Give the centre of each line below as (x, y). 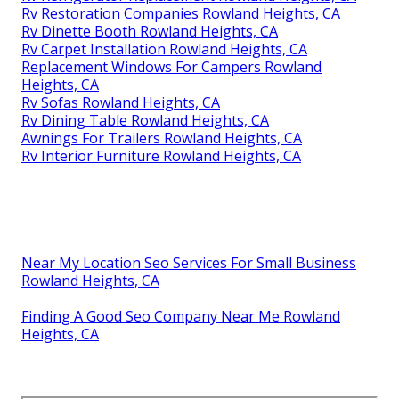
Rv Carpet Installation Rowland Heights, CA (164, 49)
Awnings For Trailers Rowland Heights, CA (162, 138)
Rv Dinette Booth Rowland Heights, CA (150, 31)
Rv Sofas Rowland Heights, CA (121, 102)
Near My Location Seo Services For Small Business (189, 262)
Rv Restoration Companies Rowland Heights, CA (181, 13)
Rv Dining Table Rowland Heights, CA (145, 120)
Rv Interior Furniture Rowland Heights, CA (161, 155)
